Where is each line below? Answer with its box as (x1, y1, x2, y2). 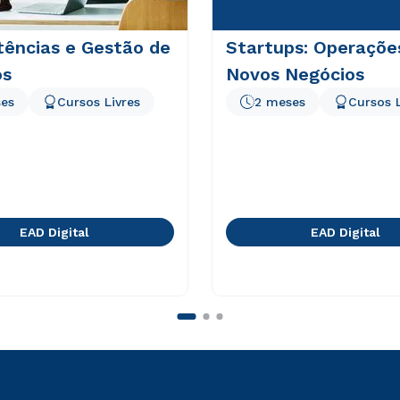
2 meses (254, 95, 305, 109)
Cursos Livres (56, 95, 140, 109)
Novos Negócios (225, 63, 364, 85)
